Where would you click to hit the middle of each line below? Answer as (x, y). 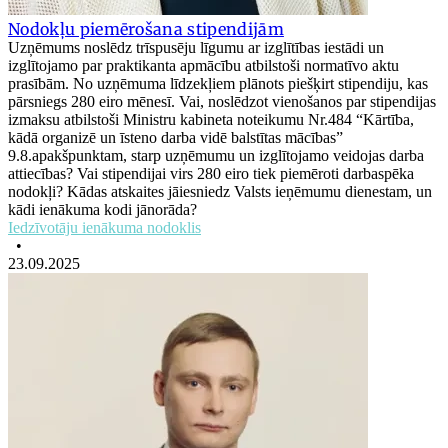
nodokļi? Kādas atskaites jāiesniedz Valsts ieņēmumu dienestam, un (220, 192)
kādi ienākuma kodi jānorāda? (102, 210)
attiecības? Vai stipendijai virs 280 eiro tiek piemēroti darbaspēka (211, 174)
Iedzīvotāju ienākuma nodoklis (104, 228)
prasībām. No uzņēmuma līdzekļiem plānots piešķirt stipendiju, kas (218, 84)
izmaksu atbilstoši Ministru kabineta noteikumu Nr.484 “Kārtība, (211, 120)
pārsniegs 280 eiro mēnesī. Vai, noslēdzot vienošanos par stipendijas (222, 102)
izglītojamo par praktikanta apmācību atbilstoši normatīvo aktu (203, 66)
